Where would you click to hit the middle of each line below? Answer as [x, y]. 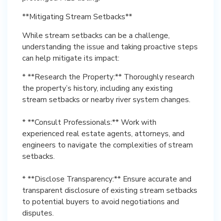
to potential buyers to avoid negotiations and [101, 202]
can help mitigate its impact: [71, 58]
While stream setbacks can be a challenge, [96, 35]
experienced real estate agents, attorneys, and [103, 133]
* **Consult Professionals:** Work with [89, 122]
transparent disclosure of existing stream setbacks [110, 190]
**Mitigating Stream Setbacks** [77, 17]
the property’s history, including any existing [97, 88]
